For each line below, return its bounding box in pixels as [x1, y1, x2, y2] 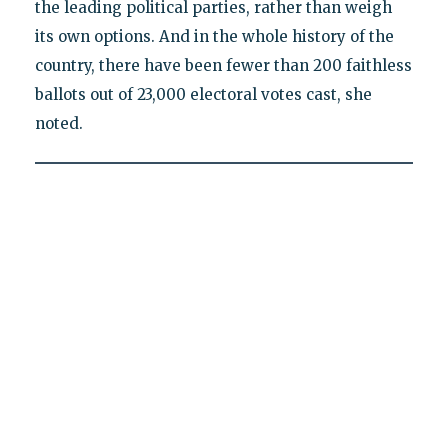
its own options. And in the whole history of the [34, 27, 394, 47]
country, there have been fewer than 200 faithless [34, 56, 412, 76]
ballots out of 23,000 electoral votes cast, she [34, 85, 372, 105]
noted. [34, 114, 83, 134]
